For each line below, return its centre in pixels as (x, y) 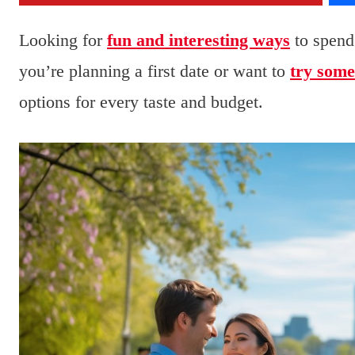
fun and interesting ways (198, 40)
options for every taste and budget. (141, 102)
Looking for (63, 40)
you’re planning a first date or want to (155, 71)
